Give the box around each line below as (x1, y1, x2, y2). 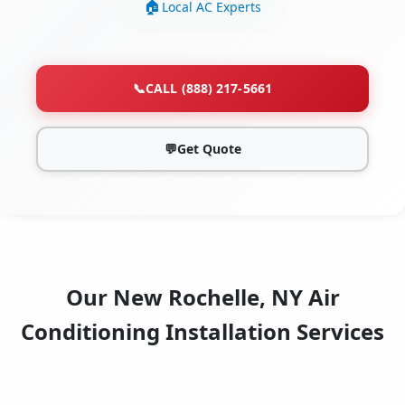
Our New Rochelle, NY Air (65, 282, 340, 313)
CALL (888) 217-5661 (146, 80, 272, 98)
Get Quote (176, 140, 241, 158)
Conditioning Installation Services (21, 316, 384, 347)
